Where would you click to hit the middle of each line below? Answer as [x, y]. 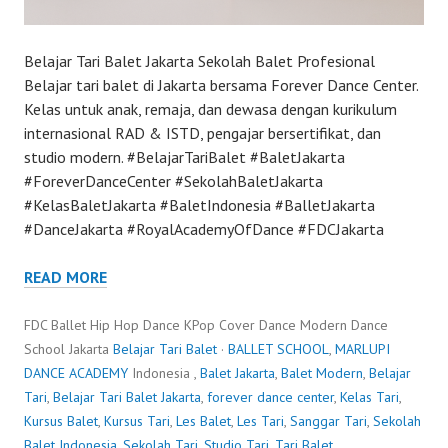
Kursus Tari [137, 420]
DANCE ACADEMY [76, 372]
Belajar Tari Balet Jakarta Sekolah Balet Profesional [199, 60]
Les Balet [203, 420]
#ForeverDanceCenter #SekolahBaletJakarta [173, 180]
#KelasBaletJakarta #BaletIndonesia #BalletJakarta [199, 204]
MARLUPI [362, 348]
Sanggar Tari [328, 420]
